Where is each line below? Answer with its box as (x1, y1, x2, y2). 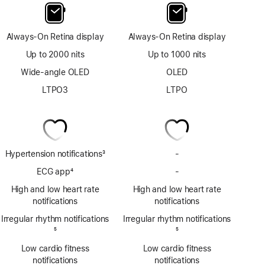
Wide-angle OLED (21, 67, 89, 77)
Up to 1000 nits (148, 49, 206, 59)
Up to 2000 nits (25, 49, 85, 59)
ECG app (37, 166, 70, 176)
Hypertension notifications (5, 148, 102, 159)
